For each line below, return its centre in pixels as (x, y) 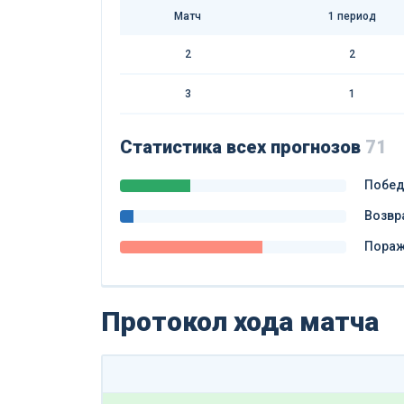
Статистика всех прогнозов (243, 147)
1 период (352, 16)
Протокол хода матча (240, 321)
